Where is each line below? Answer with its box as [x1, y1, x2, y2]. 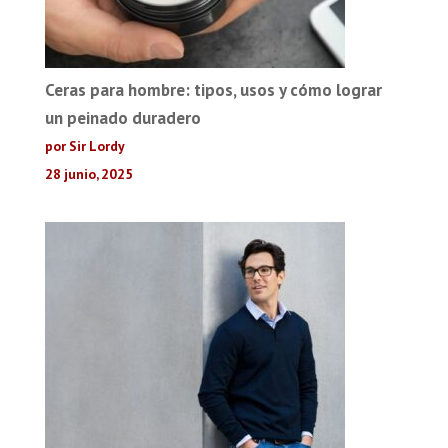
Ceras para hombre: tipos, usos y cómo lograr [44, 79, 382, 101]
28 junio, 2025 [44, 165, 133, 183]
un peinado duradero [44, 107, 201, 129]
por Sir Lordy [44, 137, 125, 155]
